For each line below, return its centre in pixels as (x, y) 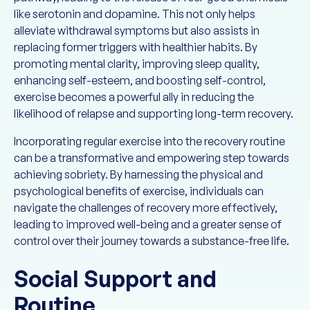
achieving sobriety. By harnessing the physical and (138, 174)
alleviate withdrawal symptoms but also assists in (137, 30)
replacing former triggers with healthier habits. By (136, 47)
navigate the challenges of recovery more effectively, (146, 208)
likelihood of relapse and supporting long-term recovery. (154, 113)
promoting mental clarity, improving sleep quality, (137, 64)
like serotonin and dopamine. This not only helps (135, 14)
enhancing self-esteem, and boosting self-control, (140, 80)
